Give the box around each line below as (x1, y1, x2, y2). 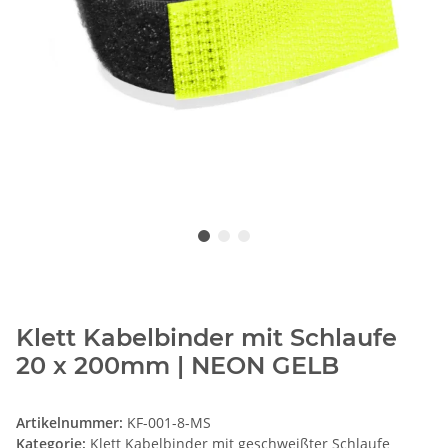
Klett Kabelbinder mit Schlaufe (16, 323, 397, 353)
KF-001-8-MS (127, 413, 211, 433)
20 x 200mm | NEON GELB (16, 351, 339, 381)
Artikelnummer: (16, 413, 127, 433)
